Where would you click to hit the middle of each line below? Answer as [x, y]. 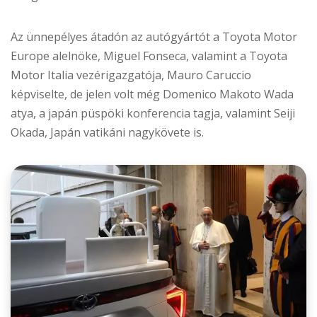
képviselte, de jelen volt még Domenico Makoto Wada [152, 94]
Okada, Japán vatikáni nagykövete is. [107, 133]
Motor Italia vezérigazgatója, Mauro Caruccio [131, 75]
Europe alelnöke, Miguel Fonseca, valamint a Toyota [149, 56]
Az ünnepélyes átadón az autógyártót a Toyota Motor [154, 37]
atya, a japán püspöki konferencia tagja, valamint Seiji [153, 114]
